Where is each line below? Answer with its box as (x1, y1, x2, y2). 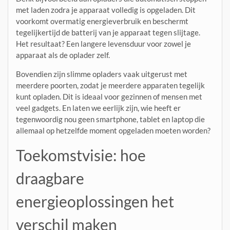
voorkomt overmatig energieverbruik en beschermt (16, 16, 188, 26)
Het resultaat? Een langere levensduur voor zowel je (16, 39, 191, 49)
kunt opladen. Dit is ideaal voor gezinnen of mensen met (16, 92, 202, 102)
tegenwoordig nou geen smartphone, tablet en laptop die (16, 114, 205, 124)
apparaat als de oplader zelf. (16, 50, 110, 60)
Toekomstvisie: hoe (16, 146, 146, 165)
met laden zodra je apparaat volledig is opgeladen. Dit (16, 5, 196, 15)
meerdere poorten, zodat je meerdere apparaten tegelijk (16, 81, 205, 90)
